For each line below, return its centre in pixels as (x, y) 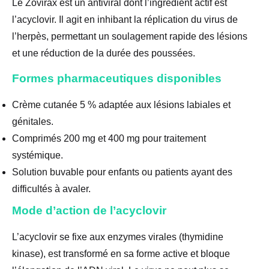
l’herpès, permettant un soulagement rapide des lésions (130, 36)
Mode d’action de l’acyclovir (89, 210)
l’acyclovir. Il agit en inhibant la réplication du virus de (125, 19)
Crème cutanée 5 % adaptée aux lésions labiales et (121, 104)
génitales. (33, 121)
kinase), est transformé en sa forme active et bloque (121, 253)
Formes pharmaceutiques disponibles (117, 78)
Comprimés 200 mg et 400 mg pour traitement (109, 138)
